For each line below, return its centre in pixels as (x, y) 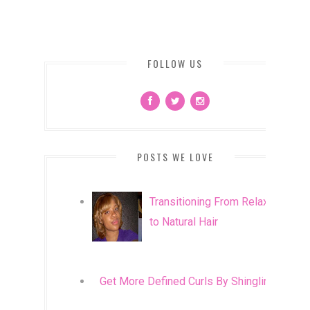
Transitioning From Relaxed (216, 201)
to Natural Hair (184, 221)
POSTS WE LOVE (175, 156)
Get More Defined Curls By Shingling (188, 282)
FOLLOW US (175, 63)
